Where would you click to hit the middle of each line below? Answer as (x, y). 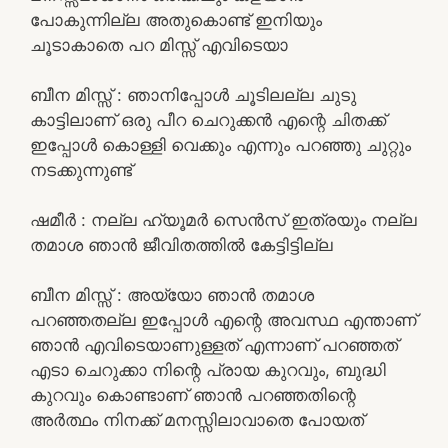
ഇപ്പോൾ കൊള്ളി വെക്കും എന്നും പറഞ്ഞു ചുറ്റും (220, 144)
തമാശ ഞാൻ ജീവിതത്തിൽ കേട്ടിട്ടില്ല (181, 244)
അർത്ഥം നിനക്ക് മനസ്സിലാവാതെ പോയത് (197, 419)
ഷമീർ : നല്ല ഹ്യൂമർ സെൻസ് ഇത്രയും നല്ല (223, 219)
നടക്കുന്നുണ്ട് (81, 169)
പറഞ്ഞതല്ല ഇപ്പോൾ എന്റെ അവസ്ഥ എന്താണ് (223, 319)
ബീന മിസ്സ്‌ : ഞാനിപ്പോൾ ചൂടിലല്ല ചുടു (193, 94)
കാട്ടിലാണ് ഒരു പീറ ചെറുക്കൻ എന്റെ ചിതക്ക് (208, 119)
